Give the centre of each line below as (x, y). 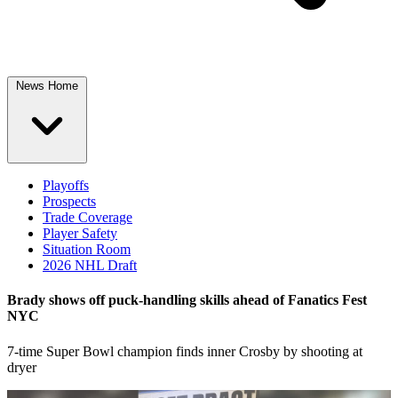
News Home (47, 86)
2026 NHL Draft (90, 265)
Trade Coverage (88, 217)
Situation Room (87, 249)
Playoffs (66, 185)
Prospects (69, 201)
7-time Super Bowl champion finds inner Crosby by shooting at (185, 351)
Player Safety (80, 233)
